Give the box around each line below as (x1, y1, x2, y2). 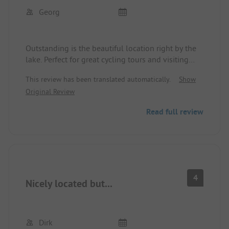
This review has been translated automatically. (26, 74, 171, 84)
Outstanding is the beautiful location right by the (26, 42, 196, 53)
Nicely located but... (26, 176, 112, 190)
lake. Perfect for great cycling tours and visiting (26, 54, 189, 64)
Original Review (26, 86, 75, 96)
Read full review (146, 106, 203, 117)
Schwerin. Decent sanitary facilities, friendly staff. (26, 65, 195, 76)
